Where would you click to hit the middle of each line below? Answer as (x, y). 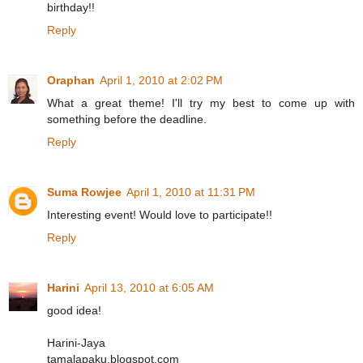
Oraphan (71, 80)
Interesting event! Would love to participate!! (160, 214)
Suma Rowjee (84, 192)
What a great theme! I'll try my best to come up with (201, 102)
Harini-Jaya (76, 342)
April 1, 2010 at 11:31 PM (191, 192)
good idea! (74, 310)
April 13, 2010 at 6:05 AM (149, 287)
